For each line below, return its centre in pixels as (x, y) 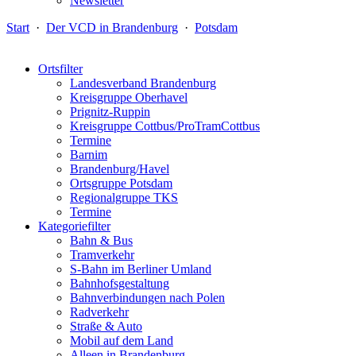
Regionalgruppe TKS (124, 197)
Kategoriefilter (74, 226)
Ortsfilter (60, 69)
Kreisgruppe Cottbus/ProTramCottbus (165, 126)
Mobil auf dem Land (122, 341)
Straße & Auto (106, 326)
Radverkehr (99, 312)
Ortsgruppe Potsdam (121, 183)
